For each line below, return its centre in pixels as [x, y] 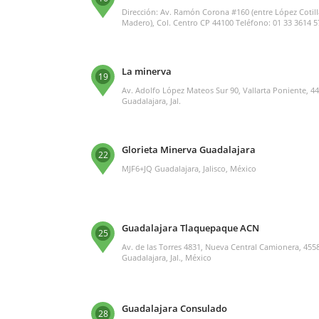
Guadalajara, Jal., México [167, 257]
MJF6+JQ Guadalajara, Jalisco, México [189, 168]
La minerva [147, 71]
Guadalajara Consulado [174, 308]
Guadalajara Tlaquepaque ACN [190, 228]
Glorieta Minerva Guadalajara [189, 149]
